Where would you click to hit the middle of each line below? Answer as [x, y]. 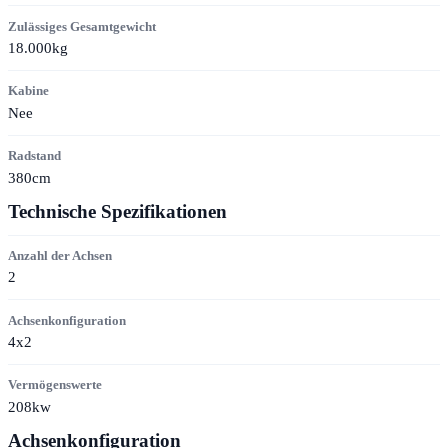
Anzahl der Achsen [60, 255]
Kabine [28, 91]
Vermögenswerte [55, 385]
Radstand [34, 156]
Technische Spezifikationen [117, 211]
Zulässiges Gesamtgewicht [82, 26]
